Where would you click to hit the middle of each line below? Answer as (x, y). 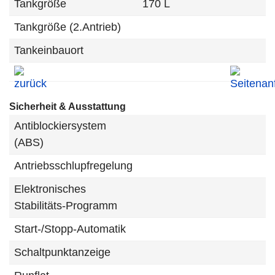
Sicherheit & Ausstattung (68, 107)
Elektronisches (50, 189)
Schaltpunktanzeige (62, 252)
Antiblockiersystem (60, 126)
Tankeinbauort (49, 50)
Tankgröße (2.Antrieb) (68, 27)
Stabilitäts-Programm (66, 206)
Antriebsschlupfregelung (73, 166)
